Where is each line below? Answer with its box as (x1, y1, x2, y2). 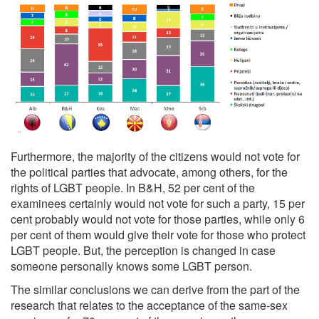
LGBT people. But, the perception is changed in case (11, 242, 276, 259)
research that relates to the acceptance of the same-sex (11, 297, 288, 314)
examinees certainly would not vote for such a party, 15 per (11, 195, 305, 212)
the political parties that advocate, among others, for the (11, 164, 288, 181)
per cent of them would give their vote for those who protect (11, 226, 305, 244)
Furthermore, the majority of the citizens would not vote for (11, 148, 300, 165)
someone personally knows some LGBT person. (11, 258, 252, 275)
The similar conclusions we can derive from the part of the (11, 281, 300, 298)
